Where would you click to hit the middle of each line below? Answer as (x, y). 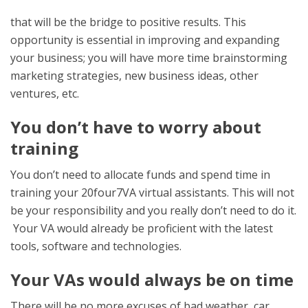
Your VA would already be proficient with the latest (142, 229)
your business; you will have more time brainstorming (149, 58)
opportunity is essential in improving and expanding (145, 40)
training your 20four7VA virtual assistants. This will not (152, 193)
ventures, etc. (45, 94)
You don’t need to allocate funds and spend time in (140, 175)
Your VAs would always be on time (152, 280)
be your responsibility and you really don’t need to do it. (153, 211)
